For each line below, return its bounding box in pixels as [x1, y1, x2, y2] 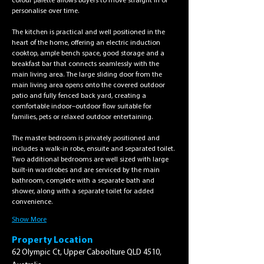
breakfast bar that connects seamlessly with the [12, 61, 161, 68]
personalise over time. [12, 8, 79, 15]
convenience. [12, 199, 52, 206]
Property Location [12, 236, 93, 245]
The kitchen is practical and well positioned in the [12, 29, 167, 36]
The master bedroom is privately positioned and [12, 135, 161, 142]
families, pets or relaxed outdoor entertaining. [12, 114, 153, 121]
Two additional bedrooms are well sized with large [12, 156, 170, 163]
